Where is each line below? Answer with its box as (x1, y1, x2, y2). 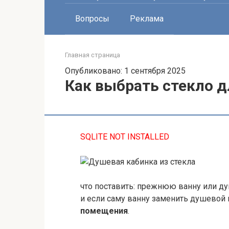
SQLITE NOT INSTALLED (80, 132, 169, 142)
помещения (80, 206, 128, 216)
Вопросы (75, 14, 109, 24)
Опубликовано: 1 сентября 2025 (65, 66, 186, 76)
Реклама (130, 14, 164, 24)
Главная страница (65, 51, 120, 59)
